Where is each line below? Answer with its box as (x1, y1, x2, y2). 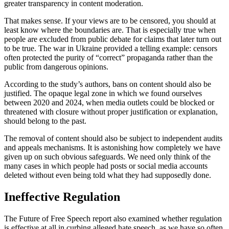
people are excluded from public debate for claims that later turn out (4, 34, 221, 43)
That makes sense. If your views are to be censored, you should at (4, 16, 216, 25)
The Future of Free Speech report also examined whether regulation (4, 214, 222, 223)
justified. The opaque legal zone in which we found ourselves (4, 88, 202, 98)
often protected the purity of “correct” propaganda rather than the (4, 53, 213, 62)
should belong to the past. (4, 116, 86, 125)
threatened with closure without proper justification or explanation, (4, 107, 218, 116)
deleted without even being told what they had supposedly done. (4, 170, 211, 179)
